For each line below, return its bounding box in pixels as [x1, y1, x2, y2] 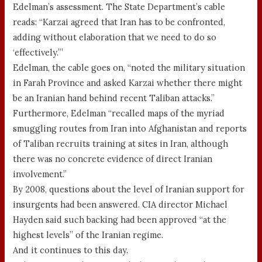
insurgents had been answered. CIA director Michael [13, 198, 228, 210]
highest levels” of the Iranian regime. [13, 229, 164, 240]
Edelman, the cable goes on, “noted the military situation [13, 61, 246, 73]
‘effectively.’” [13, 46, 64, 58]
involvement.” [13, 168, 67, 180]
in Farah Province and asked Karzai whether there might [13, 77, 243, 88]
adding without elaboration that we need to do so [13, 31, 217, 43]
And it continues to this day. [13, 244, 129, 256]
